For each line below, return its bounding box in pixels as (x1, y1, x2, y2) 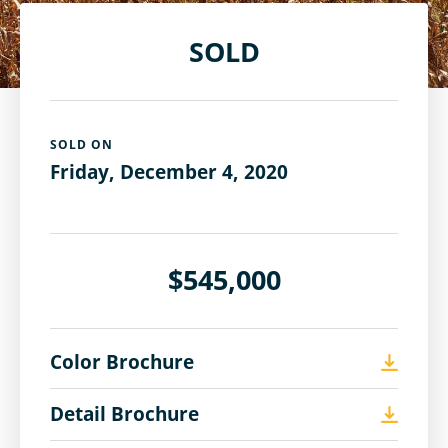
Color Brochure (50, 349, 194, 375)
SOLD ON (50, 136, 113, 153)
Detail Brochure (50, 401, 199, 427)
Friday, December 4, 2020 (50, 159, 288, 185)
